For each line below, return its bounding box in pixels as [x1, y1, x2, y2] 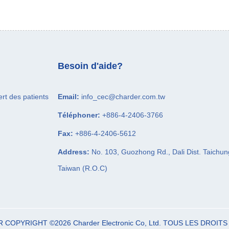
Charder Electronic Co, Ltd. [73, 218, 163, 227]
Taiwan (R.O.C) [58, 164, 107, 172]
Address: [58, 147, 91, 156]
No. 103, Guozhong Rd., [91, 147, 170, 156]
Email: [58, 92, 81, 101]
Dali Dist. [172, 147, 201, 156]
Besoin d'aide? [58, 60, 123, 71]
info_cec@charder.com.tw [81, 92, 165, 101]
